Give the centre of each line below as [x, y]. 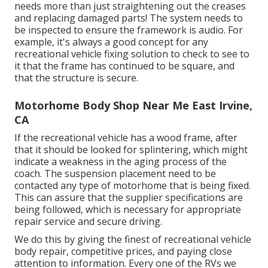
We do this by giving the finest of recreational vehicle [133, 239]
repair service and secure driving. [88, 221]
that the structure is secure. [76, 77]
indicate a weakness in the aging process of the [121, 161]
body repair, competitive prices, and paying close [123, 251]
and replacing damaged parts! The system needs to [129, 18]
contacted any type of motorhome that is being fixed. [133, 185]
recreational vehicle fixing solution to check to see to [132, 54]
